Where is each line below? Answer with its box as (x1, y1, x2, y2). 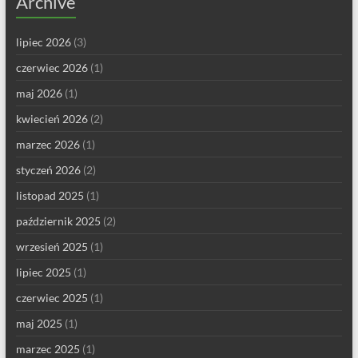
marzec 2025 (15, 342, 80, 356)
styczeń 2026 (15, 163, 81, 177)
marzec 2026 (15, 137, 80, 152)
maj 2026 (15, 86, 62, 101)
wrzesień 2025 (15, 240, 88, 254)
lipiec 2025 (15, 265, 71, 280)
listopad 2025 (15, 189, 84, 203)
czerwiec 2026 (15, 61, 88, 75)
